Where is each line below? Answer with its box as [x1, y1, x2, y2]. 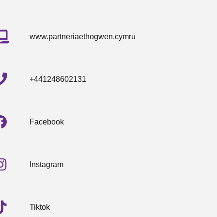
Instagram [30, 160, 64, 169]
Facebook [30, 117, 64, 126]
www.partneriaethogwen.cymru [30, 32, 136, 41]
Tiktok [30, 202, 50, 211]
